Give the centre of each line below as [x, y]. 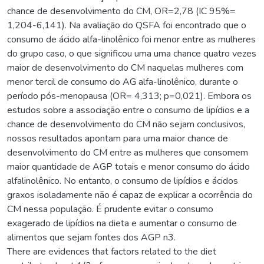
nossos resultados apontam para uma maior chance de [118, 138]
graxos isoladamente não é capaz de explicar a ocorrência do [130, 195]
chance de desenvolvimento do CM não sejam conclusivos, [126, 124]
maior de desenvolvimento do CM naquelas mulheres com [125, 67]
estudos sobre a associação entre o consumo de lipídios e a [128, 110]
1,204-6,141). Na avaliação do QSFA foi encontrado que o [127, 25]
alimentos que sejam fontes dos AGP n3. [91, 237]
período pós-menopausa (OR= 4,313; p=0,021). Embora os [129, 96]
